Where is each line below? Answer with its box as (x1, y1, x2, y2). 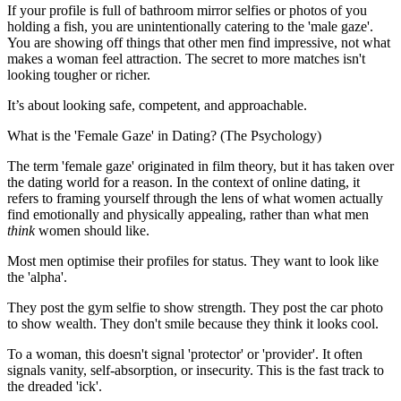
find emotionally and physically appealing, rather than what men (7, 206, 369, 222)
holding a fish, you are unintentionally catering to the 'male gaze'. (7, 18, 373, 34)
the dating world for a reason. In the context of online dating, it (7, 174, 360, 190)
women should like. (35, 222, 149, 238)
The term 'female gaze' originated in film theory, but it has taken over (7, 158, 394, 174)
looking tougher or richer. (7, 66, 150, 82)
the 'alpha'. (7, 269, 67, 285)
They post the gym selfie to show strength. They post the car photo (7, 299, 383, 315)
